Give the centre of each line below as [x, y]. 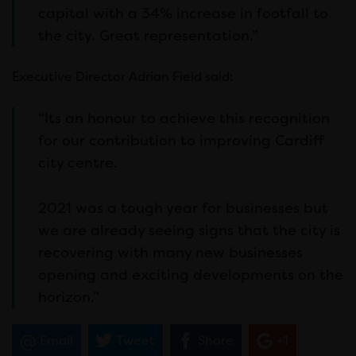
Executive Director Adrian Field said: [123, 77]
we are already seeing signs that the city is [189, 230]
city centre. [78, 162]
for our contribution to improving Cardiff [180, 140]
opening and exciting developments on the [191, 274]
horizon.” [69, 296]
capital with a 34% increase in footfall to [183, 13]
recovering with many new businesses [170, 252]
